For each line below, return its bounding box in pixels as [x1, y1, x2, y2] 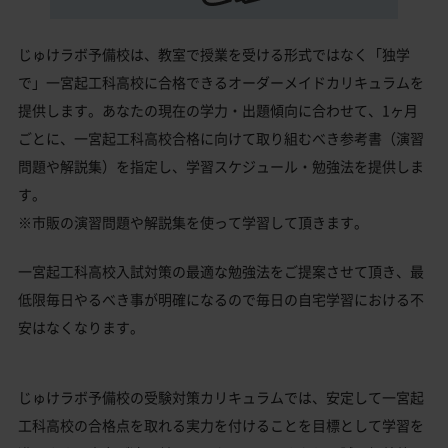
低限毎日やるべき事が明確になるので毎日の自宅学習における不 [18, 289, 424, 310]
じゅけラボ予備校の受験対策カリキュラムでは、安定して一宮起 [18, 387, 424, 408]
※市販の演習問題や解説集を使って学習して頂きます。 [18, 212, 368, 233]
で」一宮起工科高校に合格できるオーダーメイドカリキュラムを [18, 72, 424, 93]
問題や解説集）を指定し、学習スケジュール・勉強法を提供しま [18, 156, 424, 177]
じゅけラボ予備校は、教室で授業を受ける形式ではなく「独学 [18, 44, 410, 65]
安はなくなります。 [18, 317, 144, 338]
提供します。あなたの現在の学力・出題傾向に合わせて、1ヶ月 [18, 100, 418, 121]
